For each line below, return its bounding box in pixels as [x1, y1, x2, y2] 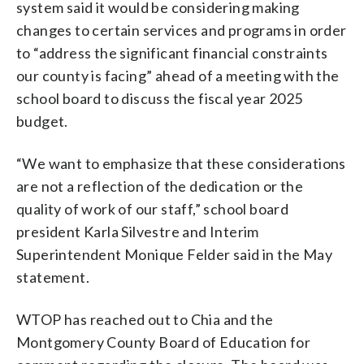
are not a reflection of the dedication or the [16, 176, 303, 195]
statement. [16, 267, 90, 286]
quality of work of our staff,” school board [16, 199, 289, 218]
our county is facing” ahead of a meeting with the [16, 66, 340, 84]
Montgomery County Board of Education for [16, 332, 310, 351]
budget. [16, 111, 68, 130]
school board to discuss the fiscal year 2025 [16, 89, 303, 107]
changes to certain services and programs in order [16, 20, 347, 39]
